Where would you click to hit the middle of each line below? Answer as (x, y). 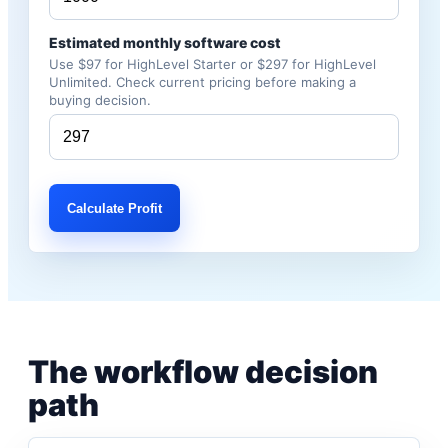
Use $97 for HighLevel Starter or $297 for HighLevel (212, 64)
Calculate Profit (114, 208)
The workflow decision (203, 371)
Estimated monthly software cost (165, 42)
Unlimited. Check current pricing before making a (202, 82)
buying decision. (100, 100)
